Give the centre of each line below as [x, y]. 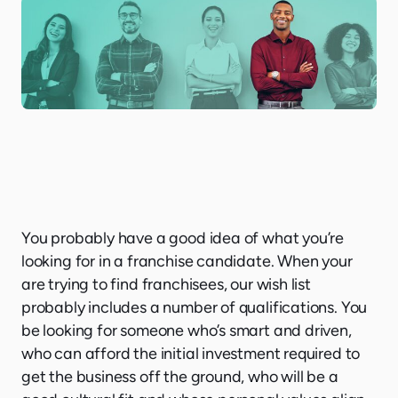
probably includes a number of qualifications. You [195, 307]
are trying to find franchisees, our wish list [166, 284]
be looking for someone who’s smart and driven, [187, 330]
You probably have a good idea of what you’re [183, 238]
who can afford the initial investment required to [191, 353]
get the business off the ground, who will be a [180, 376]
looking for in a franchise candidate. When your [187, 261]
